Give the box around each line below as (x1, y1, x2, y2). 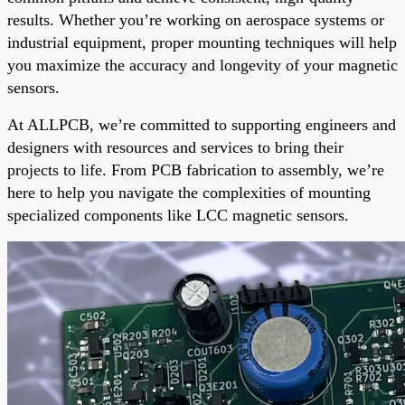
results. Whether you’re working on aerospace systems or (7, 10, 384, 29)
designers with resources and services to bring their (7, 137, 344, 156)
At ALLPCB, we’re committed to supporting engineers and (7, 115, 396, 134)
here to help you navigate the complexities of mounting (7, 183, 371, 202)
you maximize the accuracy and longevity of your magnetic (7, 55, 398, 74)
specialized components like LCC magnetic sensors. (7, 205, 349, 224)
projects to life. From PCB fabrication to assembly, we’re (7, 160, 384, 179)
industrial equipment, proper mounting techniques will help (7, 33, 397, 52)
